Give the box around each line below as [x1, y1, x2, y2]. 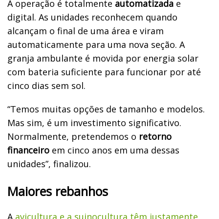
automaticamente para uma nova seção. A [7, 38, 185, 50]
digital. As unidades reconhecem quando [7, 11, 177, 23]
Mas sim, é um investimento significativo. [7, 116, 181, 129]
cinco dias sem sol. [7, 79, 86, 91]
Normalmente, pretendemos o [7, 130, 139, 142]
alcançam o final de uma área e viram [7, 24, 164, 37]
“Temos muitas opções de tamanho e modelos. [7, 103, 205, 115]
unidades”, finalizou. [7, 157, 91, 170]
